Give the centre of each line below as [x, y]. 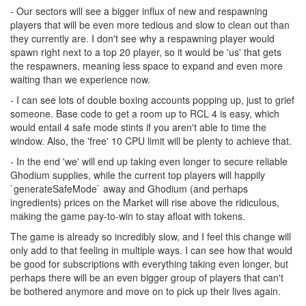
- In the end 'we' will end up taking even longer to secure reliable [149, 161]
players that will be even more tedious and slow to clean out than [150, 25]
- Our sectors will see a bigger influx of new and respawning [139, 11]
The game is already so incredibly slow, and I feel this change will [151, 236]
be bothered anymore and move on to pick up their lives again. [145, 291]
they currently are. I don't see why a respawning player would [142, 38]
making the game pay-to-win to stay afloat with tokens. [128, 216]
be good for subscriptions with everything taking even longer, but [149, 264]
